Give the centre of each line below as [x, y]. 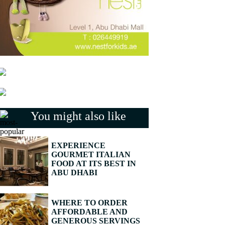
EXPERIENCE [78, 145]
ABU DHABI [74, 173]
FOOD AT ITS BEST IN [94, 163]
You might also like [78, 116]
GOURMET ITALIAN [91, 154]
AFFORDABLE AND [89, 212]
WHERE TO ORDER [89, 203]
